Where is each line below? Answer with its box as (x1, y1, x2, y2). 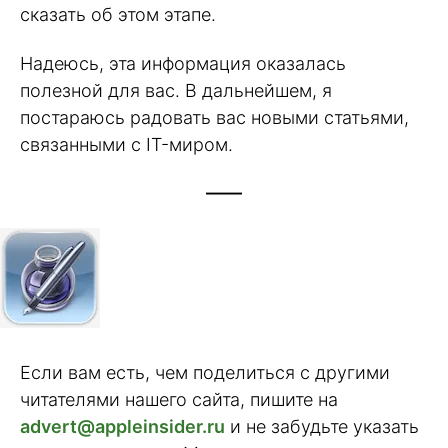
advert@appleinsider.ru (20, 416, 225, 438)
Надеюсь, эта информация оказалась (20, 52, 346, 74)
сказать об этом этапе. (20, 3, 216, 25)
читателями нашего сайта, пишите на (20, 389, 338, 411)
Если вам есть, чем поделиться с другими (20, 362, 390, 384)
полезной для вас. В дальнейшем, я (20, 79, 332, 101)
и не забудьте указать (225, 416, 419, 438)
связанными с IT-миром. (20, 133, 233, 155)
